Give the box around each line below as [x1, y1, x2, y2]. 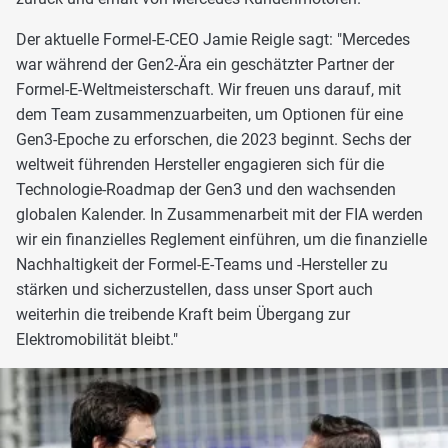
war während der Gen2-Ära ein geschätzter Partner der [16, 54, 394, 74]
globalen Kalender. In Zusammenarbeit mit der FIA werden [16, 204, 423, 224]
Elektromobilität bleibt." [16, 329, 178, 349]
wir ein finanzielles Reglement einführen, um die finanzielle [16, 229, 427, 249]
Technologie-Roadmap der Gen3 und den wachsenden [16, 179, 396, 199]
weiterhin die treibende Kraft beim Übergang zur [16, 304, 350, 324]
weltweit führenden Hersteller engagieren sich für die [16, 154, 384, 174]
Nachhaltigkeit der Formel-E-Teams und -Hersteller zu [16, 254, 388, 274]
